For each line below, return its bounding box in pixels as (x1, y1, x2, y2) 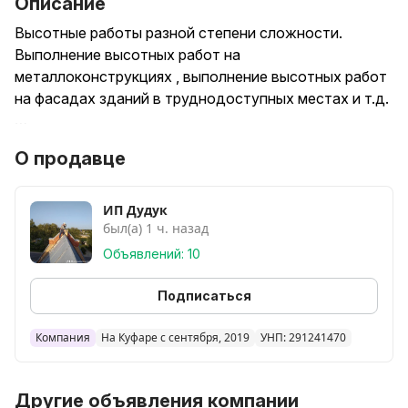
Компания (36, 330, 90, 345)
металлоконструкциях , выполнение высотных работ (15, 67, 387, 86)
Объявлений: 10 (103, 246, 200, 261)
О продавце (15, 148, 126, 169)
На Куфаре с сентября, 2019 (101, 330, 250, 345)
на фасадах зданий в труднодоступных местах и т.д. (15, 89, 389, 107)
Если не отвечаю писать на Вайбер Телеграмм (15, 177, 339, 195)
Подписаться (157, 288, 251, 303)
